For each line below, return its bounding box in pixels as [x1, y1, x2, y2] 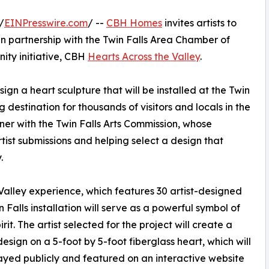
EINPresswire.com [4, 17, 88, 29]
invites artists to [162, 17, 237, 29]
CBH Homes [106, 17, 162, 29]
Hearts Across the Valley [88, 50, 200, 63]
